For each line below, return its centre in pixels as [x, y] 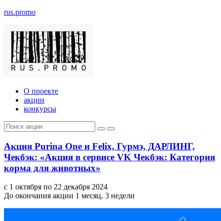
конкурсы [40, 109]
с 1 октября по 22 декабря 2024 [56, 187]
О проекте [41, 91]
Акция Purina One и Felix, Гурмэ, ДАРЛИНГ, [99, 146]
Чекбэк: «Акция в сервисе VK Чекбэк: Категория [110, 157]
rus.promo [20, 12]
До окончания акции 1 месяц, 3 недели [69, 196]
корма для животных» [52, 168]
